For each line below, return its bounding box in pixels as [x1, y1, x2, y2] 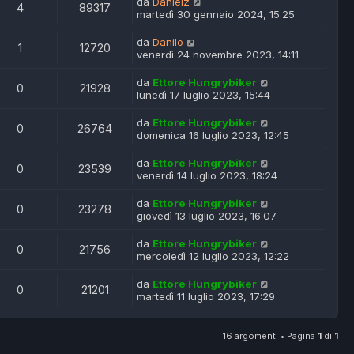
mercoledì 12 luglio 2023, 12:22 [137, 250, 289, 263]
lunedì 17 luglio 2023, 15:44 [137, 88, 270, 102]
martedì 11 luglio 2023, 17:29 [137, 290, 275, 303]
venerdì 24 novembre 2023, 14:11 [137, 48, 299, 62]
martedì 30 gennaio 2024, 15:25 [137, 8, 295, 21]
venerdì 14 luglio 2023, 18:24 [137, 169, 277, 183]
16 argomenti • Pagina [223, 330, 318, 342]
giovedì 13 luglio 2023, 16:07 [137, 209, 277, 223]
